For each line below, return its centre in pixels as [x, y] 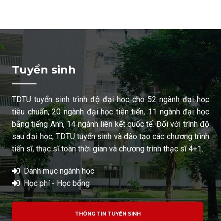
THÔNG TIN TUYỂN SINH [108, 214]
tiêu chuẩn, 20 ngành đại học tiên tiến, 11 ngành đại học [110, 111]
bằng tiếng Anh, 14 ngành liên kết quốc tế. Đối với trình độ [110, 124]
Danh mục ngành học [59, 171]
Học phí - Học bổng [57, 183]
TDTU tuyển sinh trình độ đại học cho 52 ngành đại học [110, 99]
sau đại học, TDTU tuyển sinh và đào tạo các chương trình [110, 136]
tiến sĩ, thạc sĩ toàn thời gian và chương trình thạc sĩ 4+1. [108, 148]
